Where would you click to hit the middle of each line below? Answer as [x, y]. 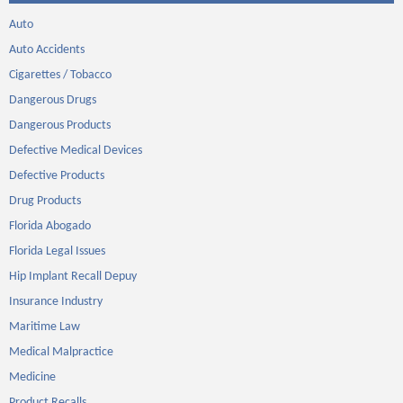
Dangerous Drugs [53, 100]
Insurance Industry [56, 302]
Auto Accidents [47, 50]
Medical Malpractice [61, 352]
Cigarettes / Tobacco [60, 75]
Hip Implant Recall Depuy [73, 277]
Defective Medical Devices [76, 151]
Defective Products [57, 176]
